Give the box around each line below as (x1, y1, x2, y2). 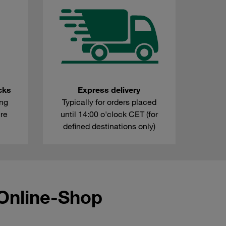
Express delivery (78, 85, 141, 95)
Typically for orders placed (62, 97, 156, 107)
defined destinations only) (63, 121, 155, 132)
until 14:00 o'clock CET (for (60, 109, 158, 120)
